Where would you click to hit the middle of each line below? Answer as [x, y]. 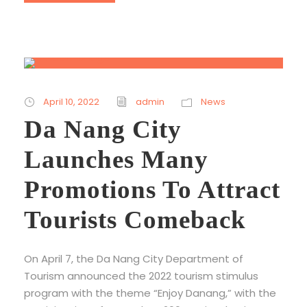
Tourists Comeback [135, 219]
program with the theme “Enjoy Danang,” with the [150, 293]
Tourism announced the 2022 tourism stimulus [141, 275]
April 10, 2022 [71, 101]
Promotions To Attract [152, 189]
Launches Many [116, 159]
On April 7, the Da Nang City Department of [134, 258]
